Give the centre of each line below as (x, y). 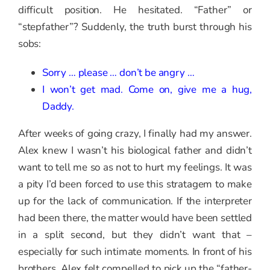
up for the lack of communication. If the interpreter (135, 201)
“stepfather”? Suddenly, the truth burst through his (135, 27)
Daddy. (58, 107)
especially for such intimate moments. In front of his (135, 252)
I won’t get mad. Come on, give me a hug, (147, 90)
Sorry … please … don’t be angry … (118, 73)
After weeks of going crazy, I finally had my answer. (135, 134)
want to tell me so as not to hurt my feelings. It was (135, 168)
